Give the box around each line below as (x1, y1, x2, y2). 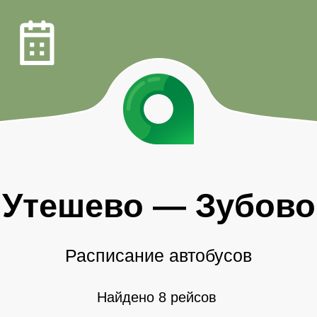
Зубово (195, 187, 316, 224)
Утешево (1, 187, 144, 224)
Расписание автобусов (65, 246, 252, 266)
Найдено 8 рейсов (96, 289, 217, 306)
